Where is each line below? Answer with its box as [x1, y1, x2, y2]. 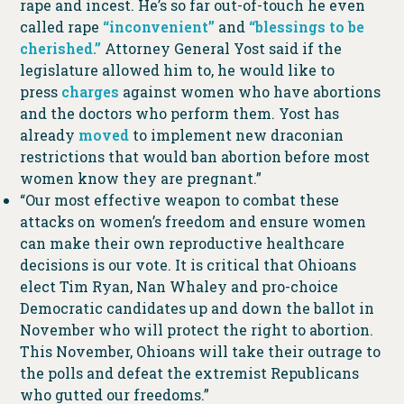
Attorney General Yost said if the [100, 38, 342, 58]
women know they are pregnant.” [19, 168, 262, 188]
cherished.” [19, 38, 101, 58]
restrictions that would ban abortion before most [19, 146, 370, 166]
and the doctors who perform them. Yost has [19, 103, 339, 123]
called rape [19, 16, 103, 36]
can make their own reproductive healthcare [19, 233, 344, 252]
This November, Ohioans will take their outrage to [19, 341, 381, 361]
